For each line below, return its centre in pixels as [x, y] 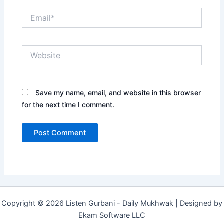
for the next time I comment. [68, 104]
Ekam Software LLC [112, 215]
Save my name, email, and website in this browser [118, 92]
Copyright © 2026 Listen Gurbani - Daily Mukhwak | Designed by [112, 203]
